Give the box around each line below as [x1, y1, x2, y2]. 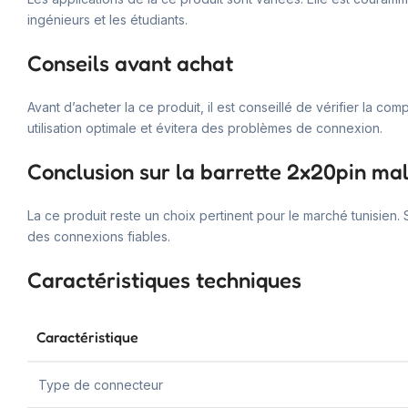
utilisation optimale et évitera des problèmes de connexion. [27, 119, 382, 136]
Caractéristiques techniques [27, 266, 301, 293]
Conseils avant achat [27, 49, 233, 76]
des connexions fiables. [27, 228, 170, 244]
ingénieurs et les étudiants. [27, 11, 188, 27]
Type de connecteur [38, 376, 163, 393]
